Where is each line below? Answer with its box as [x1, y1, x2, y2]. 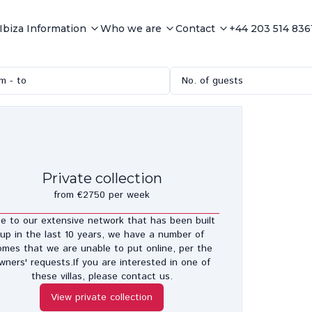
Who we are [100, 22, 162, 35]
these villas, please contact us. [31, 269, 173, 283]
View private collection [51, 290, 153, 304]
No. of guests [182, 74, 243, 88]
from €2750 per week [54, 187, 150, 202]
